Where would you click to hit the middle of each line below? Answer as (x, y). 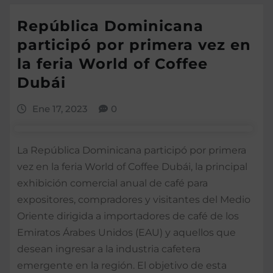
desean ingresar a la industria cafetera (109, 249)
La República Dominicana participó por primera (132, 150)
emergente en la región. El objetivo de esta (122, 265)
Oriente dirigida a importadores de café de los (128, 216)
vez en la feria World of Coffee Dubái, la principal (132, 166)
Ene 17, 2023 (60, 109)
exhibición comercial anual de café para (112, 183)
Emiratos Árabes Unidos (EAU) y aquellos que (126, 232)
